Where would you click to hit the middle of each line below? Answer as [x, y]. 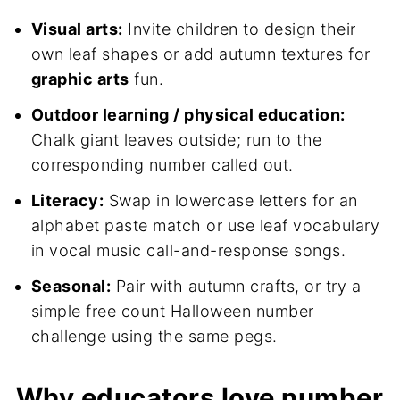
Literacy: [67, 201]
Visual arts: [77, 29]
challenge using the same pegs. [154, 337]
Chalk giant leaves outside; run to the [176, 140]
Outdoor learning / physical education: [188, 115]
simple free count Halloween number [172, 312]
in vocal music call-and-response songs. [188, 251]
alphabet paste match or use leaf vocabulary [205, 226]
